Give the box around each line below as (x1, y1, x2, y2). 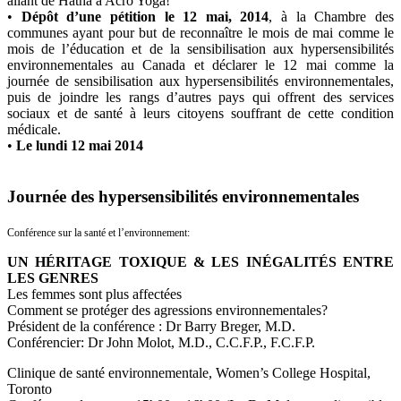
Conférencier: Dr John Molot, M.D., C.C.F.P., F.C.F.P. (7, 334, 315, 350)
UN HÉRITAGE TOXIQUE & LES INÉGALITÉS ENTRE (7, 253, 394, 269)
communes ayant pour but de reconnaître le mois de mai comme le (7, 25, 394, 41)
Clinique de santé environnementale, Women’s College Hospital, (7, 364, 371, 380)
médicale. (7, 122, 61, 138)
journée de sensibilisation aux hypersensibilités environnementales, (7, 73, 394, 90)
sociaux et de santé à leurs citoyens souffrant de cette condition (7, 106, 394, 122)
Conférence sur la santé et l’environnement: (7, 226, 190, 239)
